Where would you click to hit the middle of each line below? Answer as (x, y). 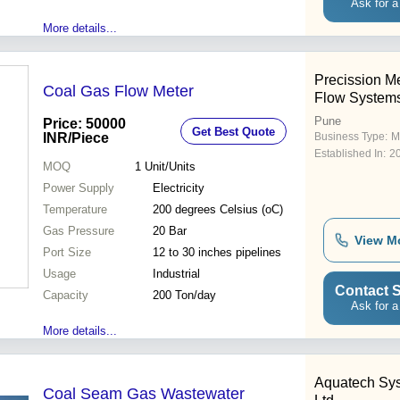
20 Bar (170, 231)
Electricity (179, 188)
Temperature (75, 210)
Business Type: (351, 137)
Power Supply (79, 188)
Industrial (176, 274)
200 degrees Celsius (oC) (218, 210)
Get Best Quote (233, 131)
